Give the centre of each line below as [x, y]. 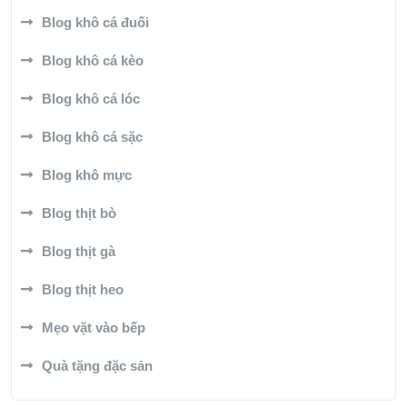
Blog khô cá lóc [91, 99]
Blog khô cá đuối [95, 23]
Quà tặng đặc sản [97, 366]
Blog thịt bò [79, 213]
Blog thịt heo [83, 290]
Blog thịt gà [79, 252]
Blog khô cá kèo [93, 61]
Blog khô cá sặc [92, 137]
